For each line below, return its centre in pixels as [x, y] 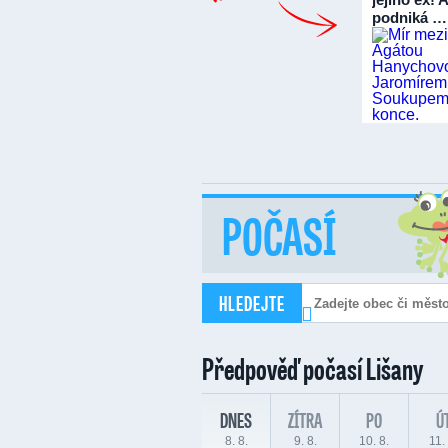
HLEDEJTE [252, 303]
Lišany [394, 368]
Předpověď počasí [284, 368]
